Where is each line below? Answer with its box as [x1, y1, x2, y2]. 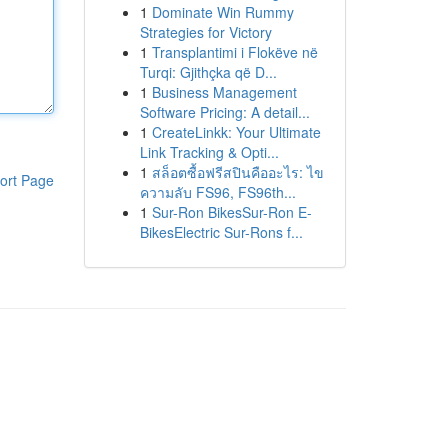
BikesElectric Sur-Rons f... [139, 222, 303, 242]
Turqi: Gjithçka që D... [139, 62, 277, 82]
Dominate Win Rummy [151, 2, 294, 22]
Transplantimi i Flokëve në [151, 42, 318, 62]
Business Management [151, 82, 297, 102]
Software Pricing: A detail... [139, 102, 310, 122]
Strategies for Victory [139, 22, 272, 42]
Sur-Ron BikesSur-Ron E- [151, 202, 312, 222]
